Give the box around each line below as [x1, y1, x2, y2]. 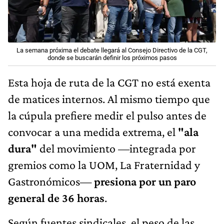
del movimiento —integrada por [37, 141, 196, 155]
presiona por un [91, 174, 171, 188]
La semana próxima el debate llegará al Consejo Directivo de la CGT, [16, 46, 207, 54]
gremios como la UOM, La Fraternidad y [8, 158, 200, 172]
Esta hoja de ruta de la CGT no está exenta [8, 75, 210, 89]
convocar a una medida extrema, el [8, 125, 178, 139]
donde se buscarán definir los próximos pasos [47, 54, 177, 62]
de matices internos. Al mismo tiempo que [8, 92, 210, 106]
